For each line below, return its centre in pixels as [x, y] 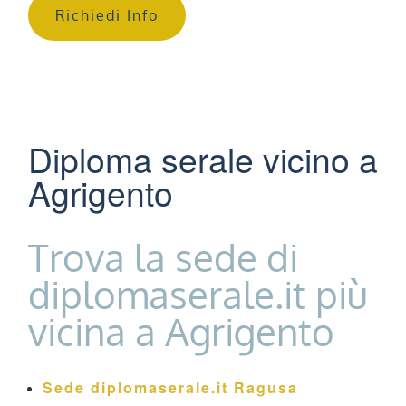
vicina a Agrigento [181, 332]
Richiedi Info [107, 16]
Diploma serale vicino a [203, 159]
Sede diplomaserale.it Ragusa [170, 388]
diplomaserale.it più [198, 295]
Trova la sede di [163, 257]
